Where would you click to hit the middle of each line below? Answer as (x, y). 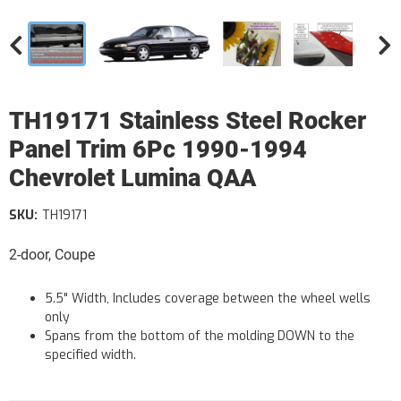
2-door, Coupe (52, 255)
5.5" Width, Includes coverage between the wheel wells (208, 299)
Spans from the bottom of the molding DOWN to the (200, 336)
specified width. (90, 355)
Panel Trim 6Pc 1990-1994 (158, 149)
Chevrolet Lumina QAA (132, 178)
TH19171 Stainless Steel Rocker (188, 121)
